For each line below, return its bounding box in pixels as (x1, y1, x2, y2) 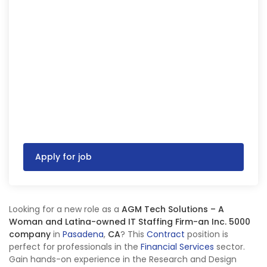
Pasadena (63, 228, 104, 240)
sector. (214, 241, 245, 253)
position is (185, 228, 228, 240)
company (9, 228, 51, 240)
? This (120, 228, 147, 240)
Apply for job (35, 151, 92, 163)
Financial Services (141, 241, 214, 253)
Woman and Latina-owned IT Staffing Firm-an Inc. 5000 (9, 216, 250, 228)
